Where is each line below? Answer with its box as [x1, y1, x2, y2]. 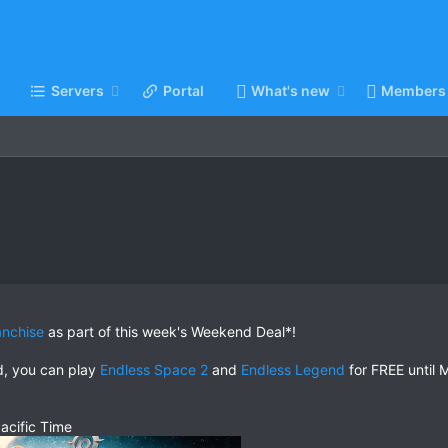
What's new [250, 82, 330, 100]
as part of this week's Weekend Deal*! [44, 323, 296, 341]
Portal [162, 82, 204, 100]
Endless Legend [241, 361, 345, 379]
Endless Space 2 [100, 361, 208, 379]
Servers [51, 82, 104, 100]
